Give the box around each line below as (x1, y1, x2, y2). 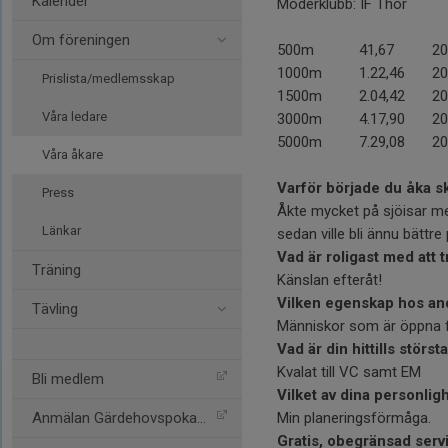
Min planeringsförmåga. (277, 409, 431, 427)
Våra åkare (42, 147, 103, 162)
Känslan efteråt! (277, 271, 382, 289)
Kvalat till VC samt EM (277, 363, 421, 381)
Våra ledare (42, 109, 107, 124)
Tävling (32, 300, 78, 318)
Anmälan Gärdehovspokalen (32, 409, 197, 427)
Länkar (42, 223, 81, 238)
